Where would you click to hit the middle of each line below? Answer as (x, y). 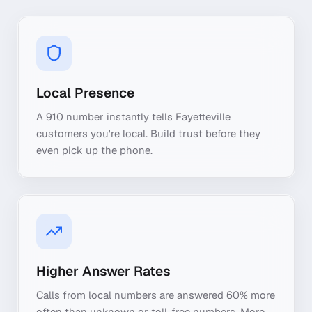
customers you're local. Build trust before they (148, 133)
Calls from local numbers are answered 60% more (156, 295)
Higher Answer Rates (103, 271)
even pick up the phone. (94, 150)
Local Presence (85, 93)
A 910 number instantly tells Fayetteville (133, 117)
